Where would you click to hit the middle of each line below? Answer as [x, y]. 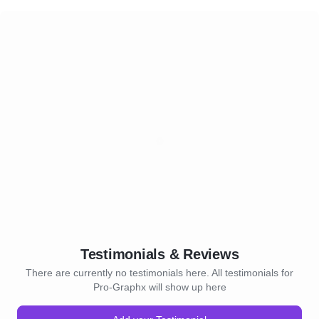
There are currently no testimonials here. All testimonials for [159, 273]
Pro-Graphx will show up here [159, 287]
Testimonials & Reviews [159, 254]
